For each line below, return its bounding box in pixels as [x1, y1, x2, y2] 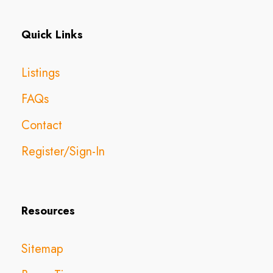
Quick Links [21, 26, 83, 43]
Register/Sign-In [21, 142, 105, 160]
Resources [21, 202, 75, 219]
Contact [21, 116, 62, 134]
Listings [21, 63, 60, 82]
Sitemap [21, 239, 63, 258]
